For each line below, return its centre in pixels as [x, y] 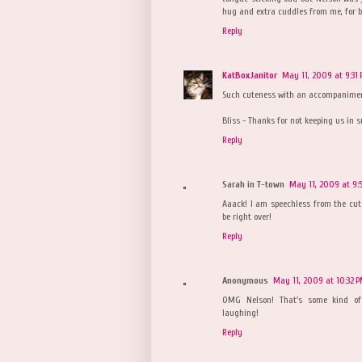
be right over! [247, 216]
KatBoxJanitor [250, 75]
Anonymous [245, 280]
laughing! [240, 312]
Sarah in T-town [253, 184]
